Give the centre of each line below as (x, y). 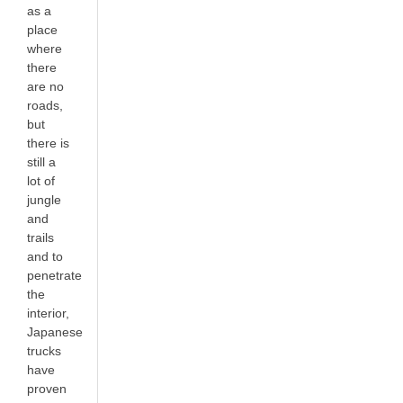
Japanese (55, 331)
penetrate (54, 275)
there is (48, 143)
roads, (45, 105)
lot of (41, 180)
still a (41, 161)
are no (45, 86)
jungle (44, 199)
